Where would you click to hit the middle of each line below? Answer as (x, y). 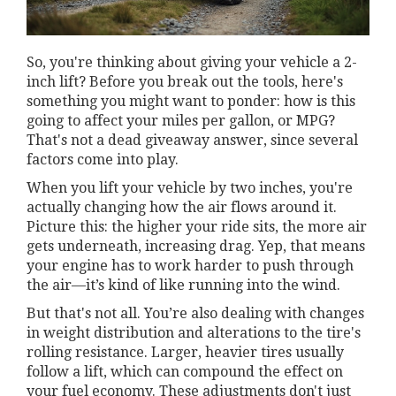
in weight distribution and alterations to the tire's (194, 333)
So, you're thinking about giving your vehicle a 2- (192, 63)
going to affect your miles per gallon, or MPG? (181, 121)
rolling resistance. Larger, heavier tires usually (185, 353)
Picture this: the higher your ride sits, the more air (197, 227)
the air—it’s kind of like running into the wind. (183, 286)
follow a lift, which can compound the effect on (185, 372)
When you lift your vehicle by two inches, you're (190, 188)
